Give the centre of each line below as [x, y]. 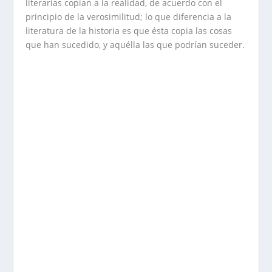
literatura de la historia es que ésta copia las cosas [129, 30]
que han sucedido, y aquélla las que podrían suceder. [135, 44]
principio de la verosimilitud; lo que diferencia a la [129, 16]
